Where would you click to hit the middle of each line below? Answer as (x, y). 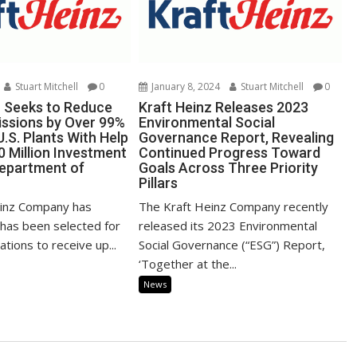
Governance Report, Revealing (237, 137)
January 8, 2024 (185, 86)
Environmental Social (207, 122)
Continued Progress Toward (230, 152)
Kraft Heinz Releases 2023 (224, 107)
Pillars (159, 182)
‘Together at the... (188, 263)
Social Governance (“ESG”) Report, (232, 244)
